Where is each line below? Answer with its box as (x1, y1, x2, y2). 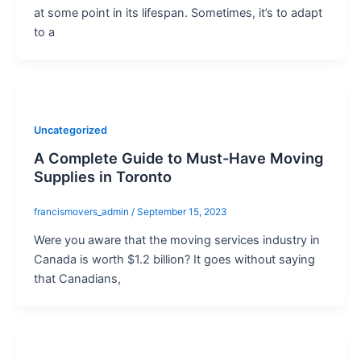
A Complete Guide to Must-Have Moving (33, 149, 323, 168)
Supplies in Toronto (33, 168, 172, 186)
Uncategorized (33, 123, 107, 136)
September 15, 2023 (136, 206, 227, 218)
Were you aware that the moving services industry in (33, 233, 320, 248)
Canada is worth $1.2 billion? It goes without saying (33, 252, 315, 268)
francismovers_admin (33, 206, 131, 218)
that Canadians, (33, 272, 121, 287)
